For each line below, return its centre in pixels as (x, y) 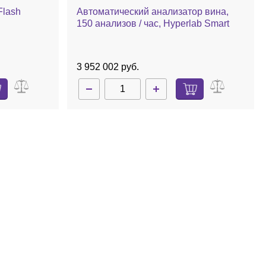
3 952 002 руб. (107, 67)
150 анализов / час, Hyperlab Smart (153, 23)
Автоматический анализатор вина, (152, 12)
